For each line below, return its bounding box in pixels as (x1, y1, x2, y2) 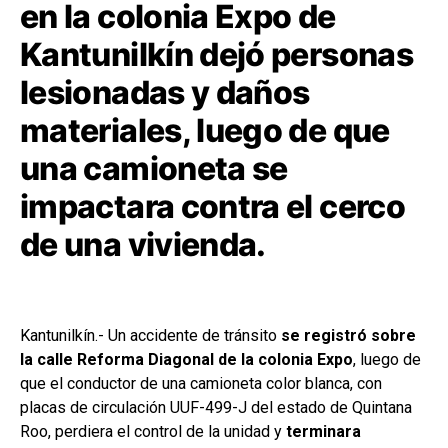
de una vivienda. (20, 224, 266, 264)
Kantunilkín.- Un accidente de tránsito (20, 325, 281, 345)
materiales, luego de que (20, 110, 390, 150)
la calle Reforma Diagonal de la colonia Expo (20, 349, 353, 369)
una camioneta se (20, 148, 288, 188)
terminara (286, 421, 361, 441)
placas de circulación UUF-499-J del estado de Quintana (20, 397, 412, 417)
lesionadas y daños (20, 72, 310, 112)
